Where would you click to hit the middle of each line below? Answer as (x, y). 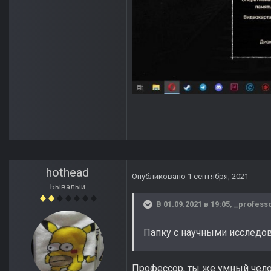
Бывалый (68, 187)
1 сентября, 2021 (218, 177)
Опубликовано (160, 177)
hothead (68, 173)
